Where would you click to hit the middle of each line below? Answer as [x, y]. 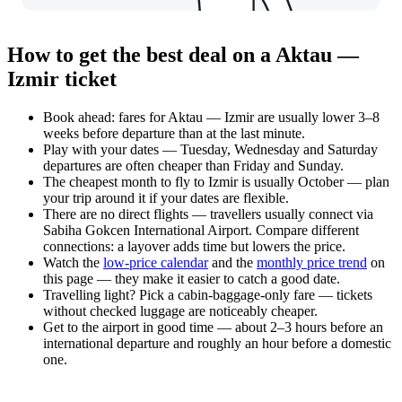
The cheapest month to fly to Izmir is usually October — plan [216, 182]
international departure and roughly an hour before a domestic [217, 343]
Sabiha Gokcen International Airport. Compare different [201, 230]
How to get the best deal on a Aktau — [183, 55]
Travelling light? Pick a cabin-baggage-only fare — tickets [208, 295]
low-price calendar [156, 262]
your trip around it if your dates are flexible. [166, 198]
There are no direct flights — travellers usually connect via [208, 214]
